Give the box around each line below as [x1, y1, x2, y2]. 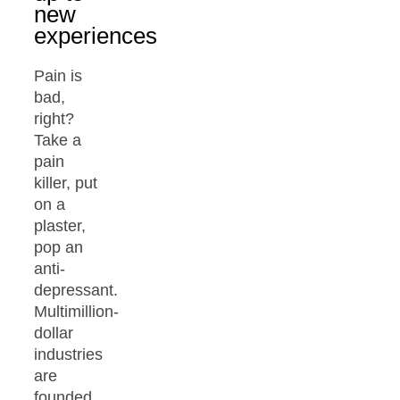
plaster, [34, 216, 86, 235]
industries [34, 345, 103, 363]
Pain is [34, 66, 82, 85]
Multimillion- [34, 302, 119, 321]
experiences [34, 22, 157, 48]
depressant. [34, 280, 118, 299]
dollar [34, 323, 73, 342]
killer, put [34, 173, 97, 192]
